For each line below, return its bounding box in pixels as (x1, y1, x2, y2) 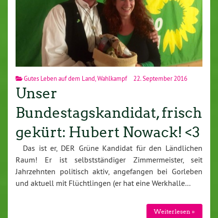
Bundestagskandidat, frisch (16, 104, 202, 122)
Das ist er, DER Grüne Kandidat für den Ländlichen (16, 143, 202, 153)
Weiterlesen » (154, 207, 195, 215)
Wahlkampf (97, 74, 127, 83)
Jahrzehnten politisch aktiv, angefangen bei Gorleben (16, 166, 202, 177)
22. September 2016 (132, 74, 187, 83)
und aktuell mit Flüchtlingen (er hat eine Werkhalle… (16, 178, 191, 188)
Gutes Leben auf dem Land (24, 74, 95, 83)
